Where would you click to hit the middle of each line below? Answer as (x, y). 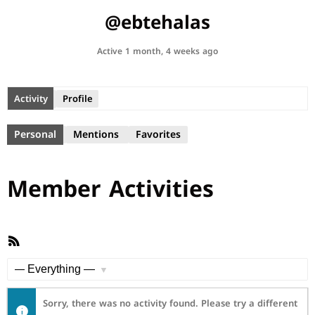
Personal (35, 135)
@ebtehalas (157, 23)
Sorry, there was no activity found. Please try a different (170, 303)
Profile (77, 98)
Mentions (96, 135)
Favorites (158, 135)
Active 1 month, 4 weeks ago (157, 51)
